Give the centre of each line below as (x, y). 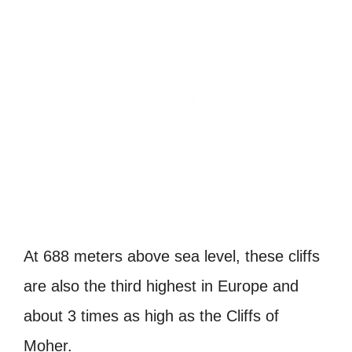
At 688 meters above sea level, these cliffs (172, 257)
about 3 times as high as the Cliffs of (151, 316)
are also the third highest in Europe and (161, 286)
